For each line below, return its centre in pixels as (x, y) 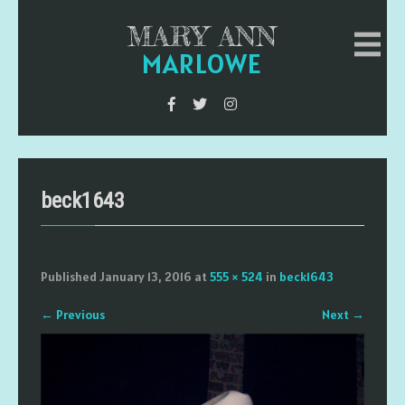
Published (70, 277)
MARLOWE (202, 63)
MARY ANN (202, 36)
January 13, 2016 (146, 277)
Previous (79, 315)
